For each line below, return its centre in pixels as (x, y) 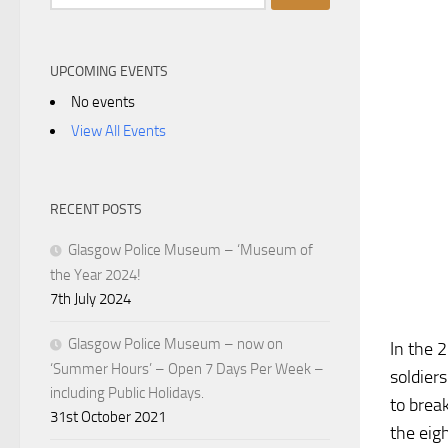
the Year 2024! (95, 275)
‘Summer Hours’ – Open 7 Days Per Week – (187, 369)
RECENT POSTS (96, 210)
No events (103, 102)
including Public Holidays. (127, 393)
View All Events (118, 131)
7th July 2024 (90, 299)
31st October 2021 (108, 417)
